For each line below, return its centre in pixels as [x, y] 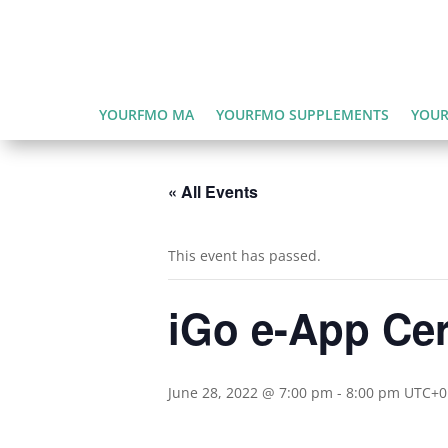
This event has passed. [244, 255]
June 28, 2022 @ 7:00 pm [250, 392]
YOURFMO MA [146, 114]
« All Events [213, 191]
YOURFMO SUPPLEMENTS [302, 114]
